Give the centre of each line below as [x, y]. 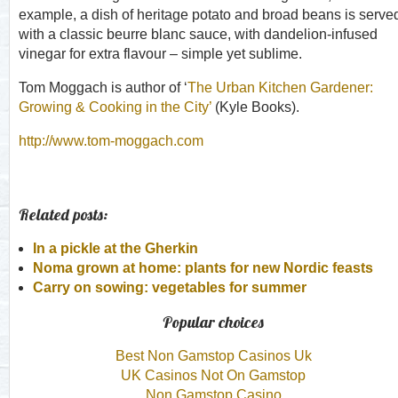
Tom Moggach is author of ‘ [103, 88]
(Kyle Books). [255, 107]
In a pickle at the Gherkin [115, 248]
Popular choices [213, 322]
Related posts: [63, 215]
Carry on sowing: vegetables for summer [170, 287]
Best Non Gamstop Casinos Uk [213, 356]
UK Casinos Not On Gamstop [213, 375]
